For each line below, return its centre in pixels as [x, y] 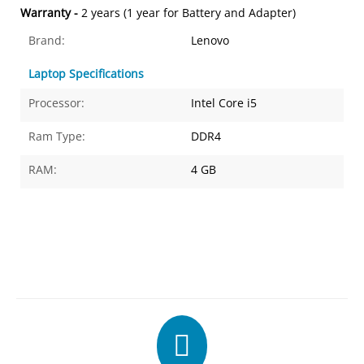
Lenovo [210, 40]
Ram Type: [57, 136]
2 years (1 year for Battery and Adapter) [189, 13]
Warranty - [51, 13]
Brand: [47, 40]
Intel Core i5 [224, 103]
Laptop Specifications [86, 74]
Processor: [57, 103]
